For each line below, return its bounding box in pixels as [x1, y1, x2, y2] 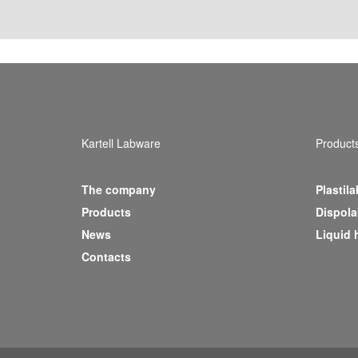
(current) [130, 203, 177, 220]
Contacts [82, 249, 131, 265]
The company [82, 181, 156, 198]
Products [82, 204, 131, 221]
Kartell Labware [82, 135, 161, 151]
